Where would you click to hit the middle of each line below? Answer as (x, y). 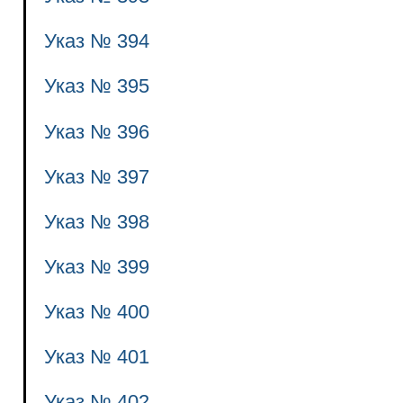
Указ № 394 (96, 41)
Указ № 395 (96, 86)
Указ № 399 (96, 266)
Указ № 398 (96, 221)
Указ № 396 (96, 131)
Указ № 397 (96, 176)
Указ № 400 (96, 311)
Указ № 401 (96, 356)
